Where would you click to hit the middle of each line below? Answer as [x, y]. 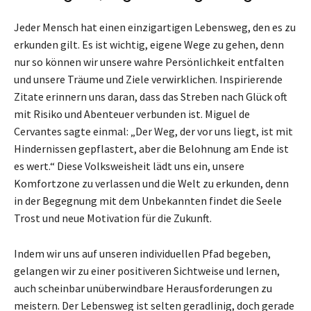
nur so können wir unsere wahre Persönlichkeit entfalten [149, 61]
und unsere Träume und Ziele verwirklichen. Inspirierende [148, 79]
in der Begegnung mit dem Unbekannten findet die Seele [148, 200]
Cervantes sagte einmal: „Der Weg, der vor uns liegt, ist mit [153, 131]
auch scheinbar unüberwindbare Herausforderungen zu [143, 288]
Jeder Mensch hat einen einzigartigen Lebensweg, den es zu [155, 27]
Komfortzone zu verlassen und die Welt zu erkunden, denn [151, 183]
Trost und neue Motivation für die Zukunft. [113, 218]
